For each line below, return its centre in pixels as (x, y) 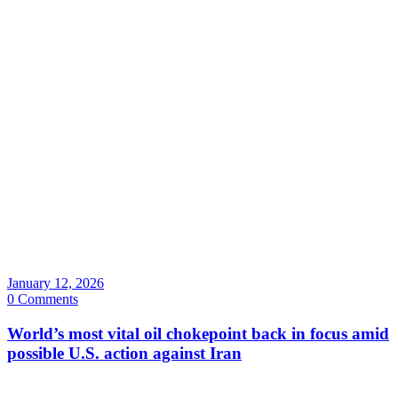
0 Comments (43, 299)
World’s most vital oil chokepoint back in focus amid (198, 334)
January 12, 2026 (56, 283)
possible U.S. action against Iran (124, 354)
